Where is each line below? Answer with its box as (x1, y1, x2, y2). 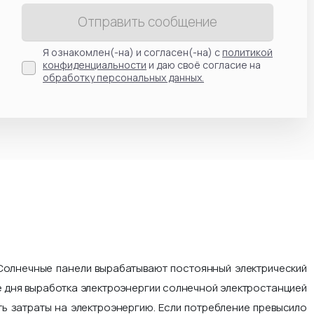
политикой (222, 45, 273, 59)
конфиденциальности (43, 57, 146, 71)
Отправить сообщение (78, 12, 217, 31)
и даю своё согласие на (146, 57, 261, 71)
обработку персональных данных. (43, 70, 204, 84)
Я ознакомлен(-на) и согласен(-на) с (43, 45, 222, 59)
